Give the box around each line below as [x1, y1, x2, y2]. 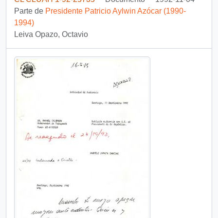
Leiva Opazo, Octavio [14, 30, 88, 38]
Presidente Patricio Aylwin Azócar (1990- [45, 7, 186, 15]
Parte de [14, 7, 45, 15]
